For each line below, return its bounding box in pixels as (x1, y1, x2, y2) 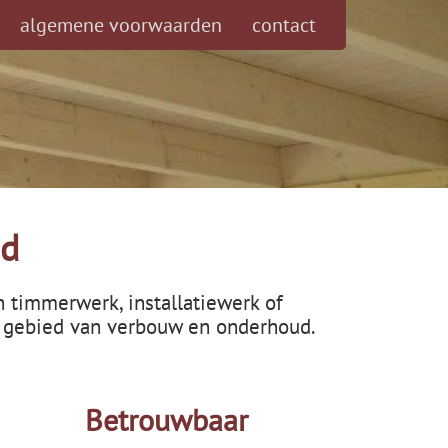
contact (252, 12, 316, 38)
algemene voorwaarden (20, 12, 222, 38)
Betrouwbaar (84, 400, 248, 439)
